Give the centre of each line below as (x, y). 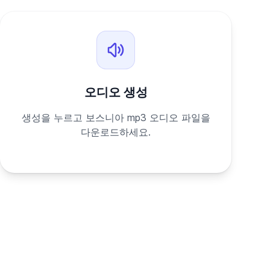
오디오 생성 (116, 92)
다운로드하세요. (116, 132)
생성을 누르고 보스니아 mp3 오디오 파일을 (116, 118)
